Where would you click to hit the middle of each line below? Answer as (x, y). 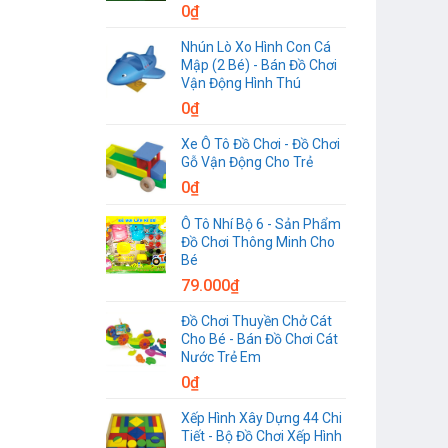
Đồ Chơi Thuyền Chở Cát (256, 320)
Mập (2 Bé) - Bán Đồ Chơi (259, 64)
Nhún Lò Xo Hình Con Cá (256, 46)
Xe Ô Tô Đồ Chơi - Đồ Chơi (260, 143)
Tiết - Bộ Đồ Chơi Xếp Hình (261, 435)
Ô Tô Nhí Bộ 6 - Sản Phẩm (261, 223)
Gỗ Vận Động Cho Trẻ (247, 161)
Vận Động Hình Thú (241, 82)
